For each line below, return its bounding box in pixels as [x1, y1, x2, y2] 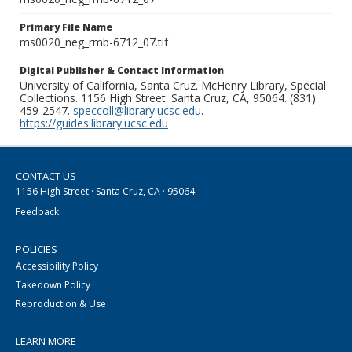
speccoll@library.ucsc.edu [73, 103, 201, 119]
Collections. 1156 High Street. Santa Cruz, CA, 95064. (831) [20, 90, 316, 106]
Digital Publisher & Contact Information [20, 64, 224, 78]
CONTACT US [16, 169, 76, 184]
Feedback [16, 205, 59, 219]
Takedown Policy [16, 278, 90, 292]
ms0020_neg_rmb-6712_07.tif [20, 35, 168, 50]
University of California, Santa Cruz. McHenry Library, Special [20, 78, 326, 93]
